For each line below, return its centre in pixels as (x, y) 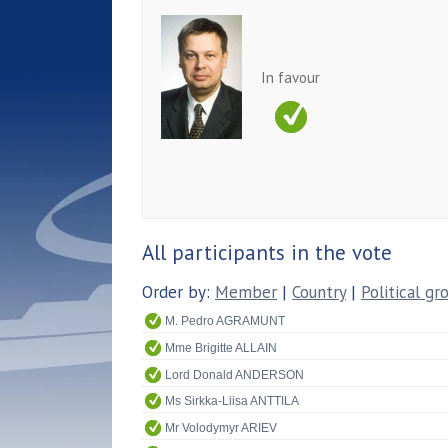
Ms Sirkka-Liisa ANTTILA (232, 401)
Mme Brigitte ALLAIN (221, 347)
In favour (290, 77)
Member (246, 291)
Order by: (178, 291)
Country (319, 291)
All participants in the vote (267, 252)
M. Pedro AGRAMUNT (225, 321)
